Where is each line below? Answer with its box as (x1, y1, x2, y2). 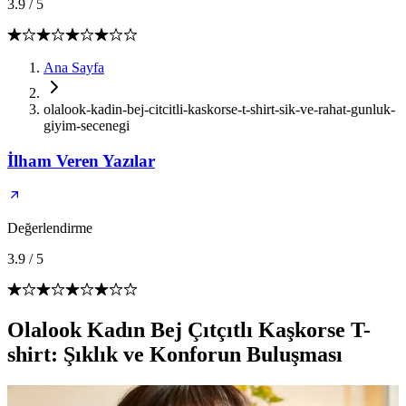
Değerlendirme (7, 220, 92, 237)
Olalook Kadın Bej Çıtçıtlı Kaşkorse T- (7, 318, 371, 343)
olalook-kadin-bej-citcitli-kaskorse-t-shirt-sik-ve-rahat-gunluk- (43, 101, 395, 117)
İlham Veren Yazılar (7, 150, 155, 170)
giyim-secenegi (43, 118, 130, 133)
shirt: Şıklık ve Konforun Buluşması (7, 343, 343, 367)
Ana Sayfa (43, 60, 104, 75)
